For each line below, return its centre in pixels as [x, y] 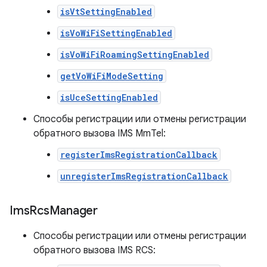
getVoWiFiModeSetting [112, 76]
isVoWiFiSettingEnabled [116, 33]
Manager [73, 211]
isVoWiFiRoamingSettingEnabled [135, 55]
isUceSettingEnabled [109, 97]
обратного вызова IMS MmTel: [100, 133]
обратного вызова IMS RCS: [94, 250]
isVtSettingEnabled [106, 12]
